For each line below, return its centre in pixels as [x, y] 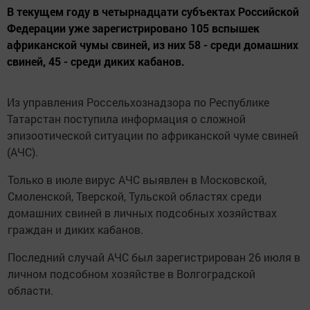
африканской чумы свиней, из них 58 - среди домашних [153, 45]
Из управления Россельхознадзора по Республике [138, 102]
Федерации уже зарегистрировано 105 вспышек [133, 28]
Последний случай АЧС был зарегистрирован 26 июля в [154, 257]
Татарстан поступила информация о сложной [126, 119]
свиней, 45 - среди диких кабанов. [96, 61]
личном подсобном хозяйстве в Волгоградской [132, 274]
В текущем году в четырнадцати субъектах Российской [153, 11]
